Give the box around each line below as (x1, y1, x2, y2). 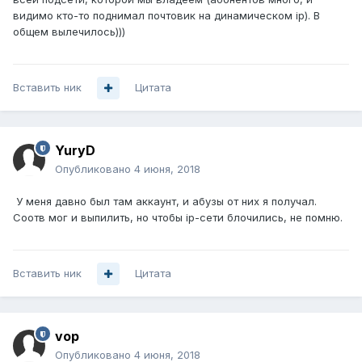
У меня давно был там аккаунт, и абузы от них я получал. (13, 195, 317, 208)
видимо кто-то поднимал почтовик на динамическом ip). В (13, 9, 320, 23)
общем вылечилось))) (13, 25, 125, 39)
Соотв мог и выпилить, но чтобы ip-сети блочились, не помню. (13, 211, 343, 225)
